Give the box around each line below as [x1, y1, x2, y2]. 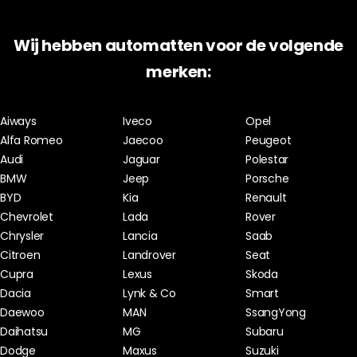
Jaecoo [123, 132, 163, 149]
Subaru [245, 324, 284, 340]
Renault [245, 190, 287, 206]
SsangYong [245, 304, 306, 321]
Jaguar [123, 151, 160, 168]
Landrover [123, 247, 176, 264]
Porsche [245, 171, 289, 187]
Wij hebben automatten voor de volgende [14, 34, 343, 57]
